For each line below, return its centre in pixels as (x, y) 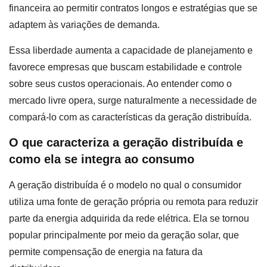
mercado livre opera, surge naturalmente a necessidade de (133, 100)
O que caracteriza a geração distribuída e (126, 143)
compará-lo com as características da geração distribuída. (130, 117)
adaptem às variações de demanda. (84, 25)
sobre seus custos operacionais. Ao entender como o (120, 83)
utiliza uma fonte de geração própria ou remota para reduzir (133, 202)
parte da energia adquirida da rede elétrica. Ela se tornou (129, 219)
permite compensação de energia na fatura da (106, 252)
